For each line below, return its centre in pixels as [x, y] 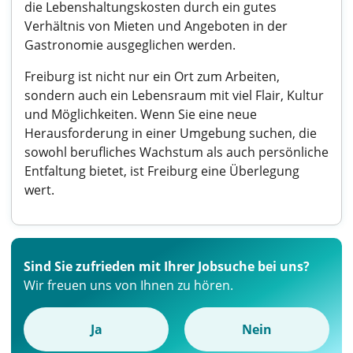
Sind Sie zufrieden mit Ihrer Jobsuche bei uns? [167, 266]
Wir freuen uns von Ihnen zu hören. [128, 285]
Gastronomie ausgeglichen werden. [130, 45]
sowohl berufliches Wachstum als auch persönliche [176, 152]
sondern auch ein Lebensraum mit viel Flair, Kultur [174, 95]
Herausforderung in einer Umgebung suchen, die [171, 133]
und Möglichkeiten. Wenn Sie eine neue [141, 114]
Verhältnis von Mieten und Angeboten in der [156, 26]
